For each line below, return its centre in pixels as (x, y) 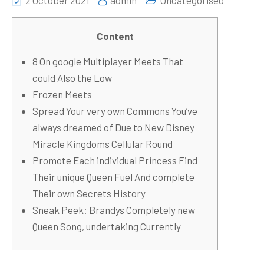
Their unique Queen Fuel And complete (113, 177)
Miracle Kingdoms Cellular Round (103, 144)
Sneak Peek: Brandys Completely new (114, 210)
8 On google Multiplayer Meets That (108, 61)
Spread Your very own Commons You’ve (115, 111)
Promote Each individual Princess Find (115, 160)
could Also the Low (72, 78)
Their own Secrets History (89, 193)
